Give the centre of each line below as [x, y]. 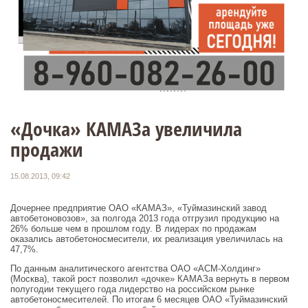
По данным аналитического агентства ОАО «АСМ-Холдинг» [135, 269]
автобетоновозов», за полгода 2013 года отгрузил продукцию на [145, 219]
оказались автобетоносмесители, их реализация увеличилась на [146, 239]
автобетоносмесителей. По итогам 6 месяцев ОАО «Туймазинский [149, 300]
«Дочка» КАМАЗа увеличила [126, 128]
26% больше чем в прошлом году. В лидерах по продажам [133, 229]
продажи [47, 149]
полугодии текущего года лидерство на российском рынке [132, 289]
